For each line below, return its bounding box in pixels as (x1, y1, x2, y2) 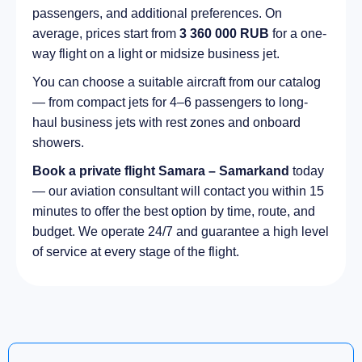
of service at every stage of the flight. (32, 245, 239, 259)
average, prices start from (32, 27, 179, 41)
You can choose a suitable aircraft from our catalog (32, 75, 321, 90)
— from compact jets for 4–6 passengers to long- (32, 95, 308, 110)
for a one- (269, 27, 326, 41)
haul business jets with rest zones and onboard (32, 116, 301, 130)
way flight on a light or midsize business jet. (32, 47, 280, 61)
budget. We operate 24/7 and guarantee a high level (32, 225, 329, 239)
